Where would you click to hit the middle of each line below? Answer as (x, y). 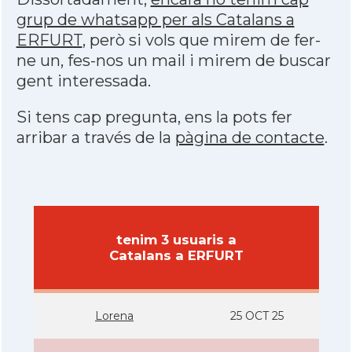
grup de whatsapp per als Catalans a (155, 20)
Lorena (114, 316)
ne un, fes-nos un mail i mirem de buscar (173, 60)
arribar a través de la (95, 137)
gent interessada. (83, 81)
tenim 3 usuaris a (176, 240)
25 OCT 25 (257, 316)
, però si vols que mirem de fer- (201, 40)
